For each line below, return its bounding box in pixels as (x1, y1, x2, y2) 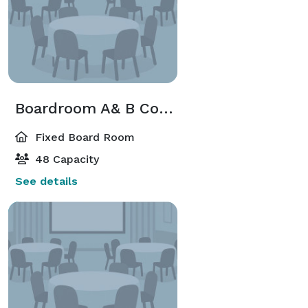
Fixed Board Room (32, 130, 135, 144)
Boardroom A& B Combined (159, 99, 173, 117)
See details (15, 174, 78, 188)
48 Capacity (32, 152, 99, 166)
